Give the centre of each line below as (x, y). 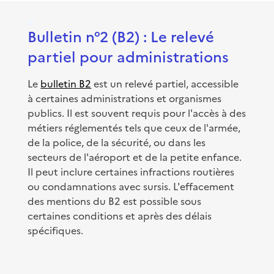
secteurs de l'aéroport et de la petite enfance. (135, 157)
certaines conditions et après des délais (120, 215)
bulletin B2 (66, 83)
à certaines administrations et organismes (125, 98)
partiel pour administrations (128, 56)
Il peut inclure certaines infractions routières (131, 171)
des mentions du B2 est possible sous (115, 201)
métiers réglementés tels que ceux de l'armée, (134, 127)
